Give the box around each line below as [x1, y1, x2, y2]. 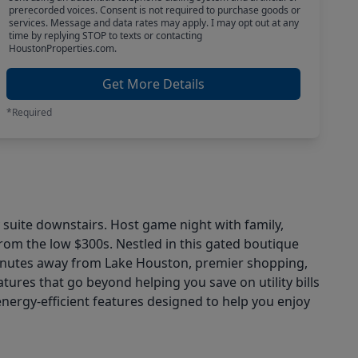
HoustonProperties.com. [8, 42, 117, 55]
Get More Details [102, 75, 205, 93]
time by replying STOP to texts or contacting [8, 29, 202, 42]
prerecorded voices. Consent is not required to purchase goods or [8, 3, 300, 17]
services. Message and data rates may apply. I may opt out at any [8, 16, 299, 30]
